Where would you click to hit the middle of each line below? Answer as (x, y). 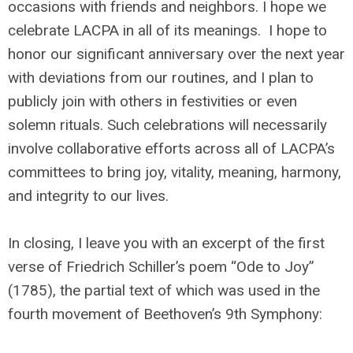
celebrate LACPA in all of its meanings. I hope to (167, 30)
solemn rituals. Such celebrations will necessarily (167, 125)
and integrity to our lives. (90, 196)
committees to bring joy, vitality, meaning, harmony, (175, 172)
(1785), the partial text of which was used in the (164, 290)
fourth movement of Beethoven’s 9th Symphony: (167, 314)
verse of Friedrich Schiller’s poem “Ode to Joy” (161, 267)
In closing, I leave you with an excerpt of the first (166, 243)
